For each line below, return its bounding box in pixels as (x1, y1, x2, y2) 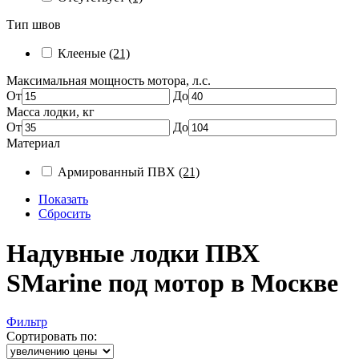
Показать (38, 192, 88, 207)
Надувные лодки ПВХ (6, 238, 260, 268)
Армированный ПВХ (58, 165, 179, 179)
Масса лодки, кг (6, 105, 95, 119)
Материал (6, 136, 60, 151)
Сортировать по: (6, 329, 97, 344)
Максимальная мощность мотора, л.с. (6, 74, 211, 88)
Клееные (58, 46, 109, 61)
